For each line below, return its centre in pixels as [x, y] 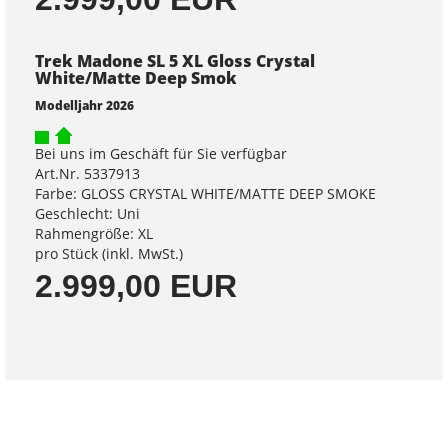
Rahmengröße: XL [94, 234]
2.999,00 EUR [136, 286]
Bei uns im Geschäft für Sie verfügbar [161, 154]
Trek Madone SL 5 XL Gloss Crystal [175, 61]
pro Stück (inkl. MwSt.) [109, 254]
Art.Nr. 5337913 [87, 174]
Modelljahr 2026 [84, 105]
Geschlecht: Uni [87, 214]
